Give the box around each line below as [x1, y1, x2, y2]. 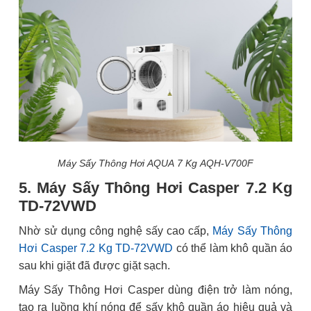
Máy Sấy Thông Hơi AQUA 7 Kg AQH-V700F [58, 158, 253, 169]
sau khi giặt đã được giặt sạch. [19, 260, 170, 272]
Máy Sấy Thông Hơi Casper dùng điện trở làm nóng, [19, 284, 292, 296]
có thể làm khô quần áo [173, 242, 292, 255]
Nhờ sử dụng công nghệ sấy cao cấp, [19, 225, 212, 237]
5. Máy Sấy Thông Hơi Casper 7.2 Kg [19, 179, 292, 197]
